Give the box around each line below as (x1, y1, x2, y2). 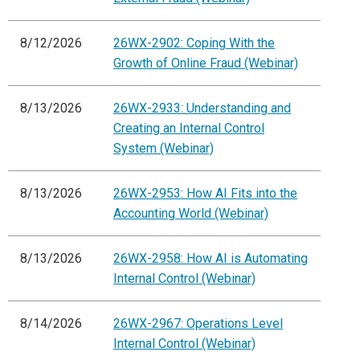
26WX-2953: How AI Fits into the (113, 186, 297, 202)
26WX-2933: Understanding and (113, 100, 291, 117)
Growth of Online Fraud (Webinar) (113, 55, 298, 72)
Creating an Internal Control (113, 121, 264, 137)
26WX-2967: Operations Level (113, 316, 283, 332)
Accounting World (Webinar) (113, 206, 268, 222)
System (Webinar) (113, 141, 214, 157)
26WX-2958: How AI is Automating (113, 251, 308, 267)
